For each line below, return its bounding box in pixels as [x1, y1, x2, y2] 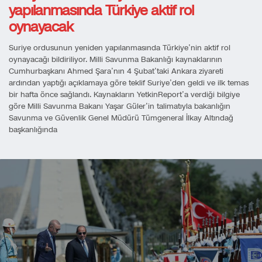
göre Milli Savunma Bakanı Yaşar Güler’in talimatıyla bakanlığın [9, 101, 230, 112]
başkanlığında [9, 125, 57, 136]
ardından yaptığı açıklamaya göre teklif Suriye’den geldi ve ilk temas [9, 78, 249, 89]
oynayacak [9, 17, 73, 37]
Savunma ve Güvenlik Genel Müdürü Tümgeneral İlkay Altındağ [9, 113, 233, 124]
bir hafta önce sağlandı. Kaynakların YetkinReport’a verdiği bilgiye [9, 89, 240, 101]
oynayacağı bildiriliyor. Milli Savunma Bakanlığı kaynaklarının [9, 54, 222, 65]
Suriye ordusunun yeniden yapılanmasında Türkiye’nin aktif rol [9, 43, 230, 54]
